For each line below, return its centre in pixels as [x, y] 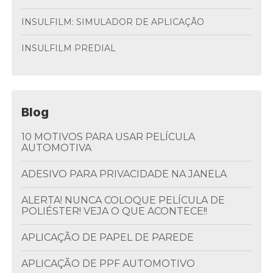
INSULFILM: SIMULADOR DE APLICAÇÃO [115, 22]
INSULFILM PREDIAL [70, 48]
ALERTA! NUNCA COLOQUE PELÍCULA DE [25, 200]
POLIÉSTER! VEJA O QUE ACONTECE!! [115, 211]
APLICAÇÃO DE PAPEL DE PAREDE [111, 237]
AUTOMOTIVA [57, 148]
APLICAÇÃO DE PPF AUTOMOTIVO [112, 264]
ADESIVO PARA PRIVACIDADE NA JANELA [128, 174]
